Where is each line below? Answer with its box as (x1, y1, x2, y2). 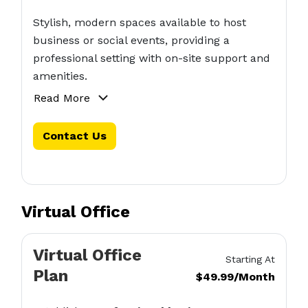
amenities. (32, 69, 87, 82)
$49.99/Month (196, 270, 276, 283)
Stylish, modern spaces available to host (32, 16, 246, 29)
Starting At (225, 254, 276, 265)
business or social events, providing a (32, 34, 230, 47)
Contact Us (42, 129, 107, 142)
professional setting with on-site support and (32, 52, 270, 65)
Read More (33, 91, 90, 104)
